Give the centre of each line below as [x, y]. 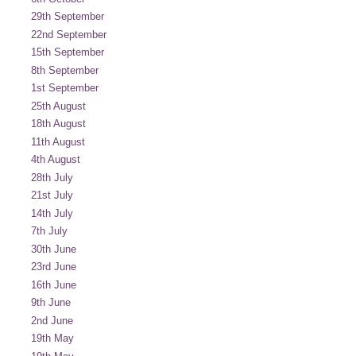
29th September [68, 16]
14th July [52, 213]
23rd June [54, 267]
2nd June [52, 320]
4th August [56, 159]
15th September [68, 52]
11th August [58, 141]
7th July [49, 231]
